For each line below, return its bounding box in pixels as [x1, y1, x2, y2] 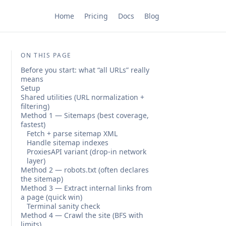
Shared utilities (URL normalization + [21, 92, 144, 102]
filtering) [21, 101, 49, 111]
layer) [27, 156, 45, 165]
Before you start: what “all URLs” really [21, 65, 149, 75]
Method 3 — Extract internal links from [21, 183, 152, 193]
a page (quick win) [21, 192, 82, 202]
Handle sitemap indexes [27, 138, 108, 147]
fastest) [21, 120, 45, 129]
